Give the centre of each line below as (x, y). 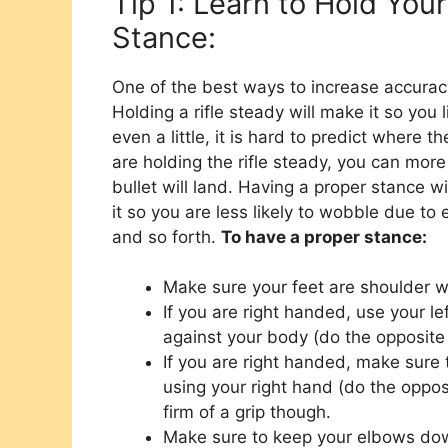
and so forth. (166, 236)
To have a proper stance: (324, 236)
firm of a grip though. (247, 412)
